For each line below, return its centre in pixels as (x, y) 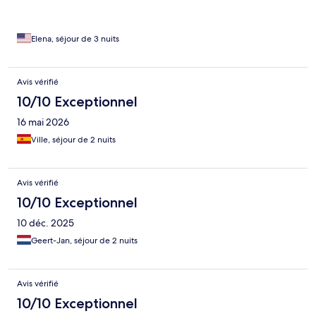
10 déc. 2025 (45, 223)
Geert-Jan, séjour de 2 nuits (84, 241)
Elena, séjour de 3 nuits (75, 39)
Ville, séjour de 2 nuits (73, 140)
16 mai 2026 (43, 122)
